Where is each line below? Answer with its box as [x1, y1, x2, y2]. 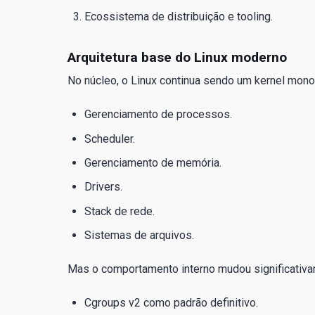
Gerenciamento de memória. [84, 156, 221, 170]
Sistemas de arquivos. [84, 229, 194, 243]
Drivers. [84, 180, 122, 194]
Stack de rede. [84, 204, 155, 218]
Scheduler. [84, 131, 135, 146]
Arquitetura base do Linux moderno [67, 49, 287, 66]
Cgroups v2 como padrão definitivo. [84, 296, 258, 310]
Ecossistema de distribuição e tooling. [84, 10, 273, 24]
